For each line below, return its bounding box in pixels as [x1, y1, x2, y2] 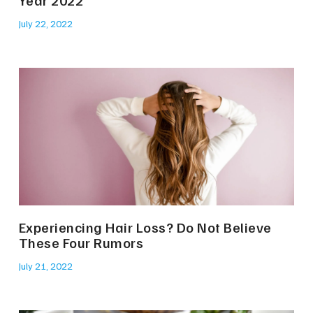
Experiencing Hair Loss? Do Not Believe [18, 217, 272, 236]
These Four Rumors [18, 233, 144, 252]
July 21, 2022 [18, 259, 73, 272]
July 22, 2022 [18, 17, 73, 29]
